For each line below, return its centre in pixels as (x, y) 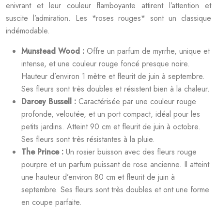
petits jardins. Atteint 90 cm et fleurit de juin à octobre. (111, 127)
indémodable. (28, 31)
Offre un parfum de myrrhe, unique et (148, 51)
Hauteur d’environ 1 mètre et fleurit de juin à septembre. (113, 76)
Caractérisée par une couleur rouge (137, 101)
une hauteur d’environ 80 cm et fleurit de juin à (98, 177)
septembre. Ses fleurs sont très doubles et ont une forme (115, 190)
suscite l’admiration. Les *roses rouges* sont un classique (108, 18)
